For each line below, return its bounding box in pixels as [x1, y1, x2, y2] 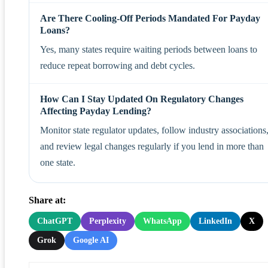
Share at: [29, 194, 66, 205]
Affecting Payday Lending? [40, 105, 151, 117]
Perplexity [89, 216, 126, 226]
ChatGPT [37, 216, 72, 226]
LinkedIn [199, 216, 232, 226]
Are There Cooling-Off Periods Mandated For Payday [40, 12, 260, 24]
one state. [40, 157, 75, 167]
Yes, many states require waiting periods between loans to [40, 44, 257, 54]
